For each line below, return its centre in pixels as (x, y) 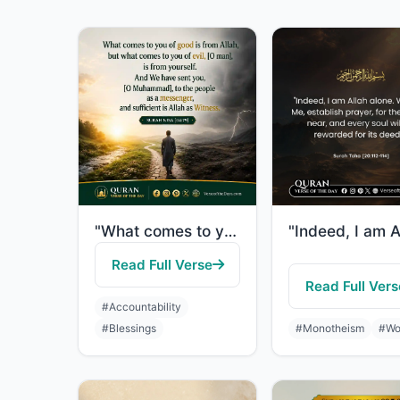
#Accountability (142, 307)
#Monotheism (330, 328)
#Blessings (129, 328)
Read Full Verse (162, 265)
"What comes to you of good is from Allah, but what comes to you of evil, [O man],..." (230, 231)
